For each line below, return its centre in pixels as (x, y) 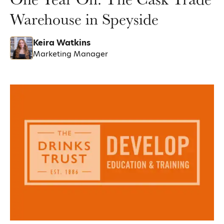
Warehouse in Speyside (84, 19)
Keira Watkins (62, 42)
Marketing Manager (70, 53)
